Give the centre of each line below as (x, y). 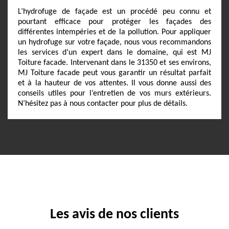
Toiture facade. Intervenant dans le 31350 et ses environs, (114, 63)
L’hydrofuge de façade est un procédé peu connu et (114, 12)
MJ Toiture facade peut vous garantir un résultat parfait (114, 73)
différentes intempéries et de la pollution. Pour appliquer (114, 32)
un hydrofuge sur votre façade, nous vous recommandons (114, 42)
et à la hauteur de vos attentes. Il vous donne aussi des (114, 83)
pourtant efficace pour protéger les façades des (114, 22)
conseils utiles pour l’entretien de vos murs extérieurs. (114, 94)
